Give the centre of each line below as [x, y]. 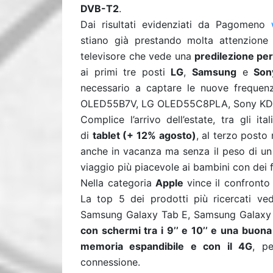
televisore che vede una [136, 56]
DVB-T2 [100, 9]
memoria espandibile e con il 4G [167, 246]
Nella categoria [118, 183]
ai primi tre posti [126, 72]
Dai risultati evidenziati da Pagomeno [176, 24]
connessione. [112, 262]
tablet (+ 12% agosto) [144, 135]
